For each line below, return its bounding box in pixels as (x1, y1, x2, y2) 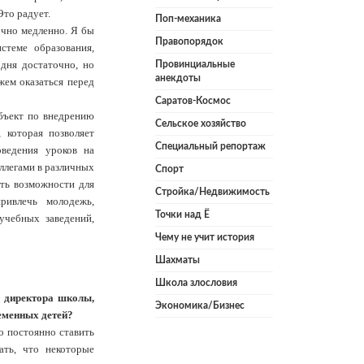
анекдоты (155, 73, 201, 84)
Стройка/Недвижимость (155, 187, 270, 197)
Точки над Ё (155, 210, 210, 220)
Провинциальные (155, 59, 235, 70)
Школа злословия (155, 278, 237, 288)
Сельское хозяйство (155, 119, 246, 129)
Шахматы (155, 255, 200, 266)
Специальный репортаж (155, 141, 266, 152)
